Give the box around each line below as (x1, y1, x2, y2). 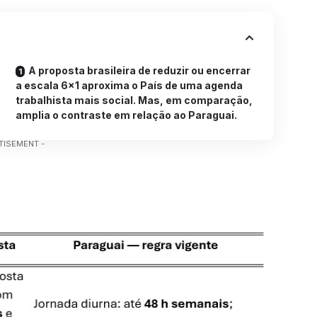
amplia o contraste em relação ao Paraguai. (16, 108, 238, 121)
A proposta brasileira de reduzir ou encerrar (28, 64, 251, 76)
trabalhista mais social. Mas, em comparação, (16, 93, 253, 106)
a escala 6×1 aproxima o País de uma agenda (16, 79, 243, 91)
